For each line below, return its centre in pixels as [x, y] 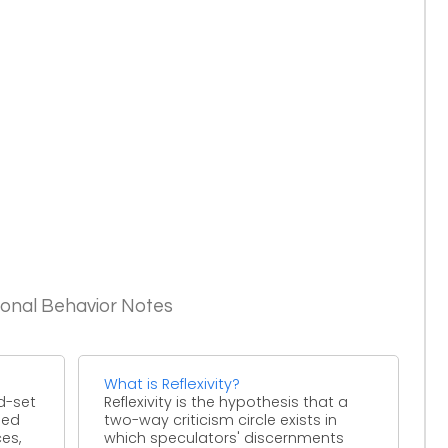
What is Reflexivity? [172, 383]
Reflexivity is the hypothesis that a [226, 401]
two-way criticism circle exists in [221, 419]
